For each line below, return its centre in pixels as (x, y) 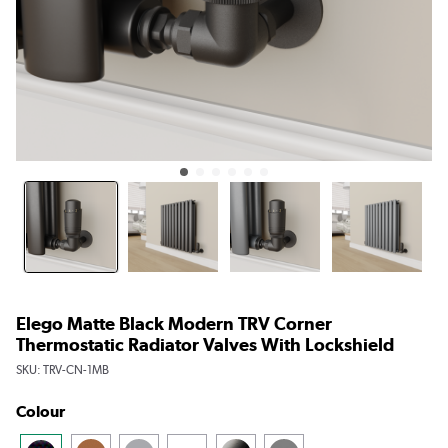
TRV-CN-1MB (76, 369)
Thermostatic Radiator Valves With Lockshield (205, 344)
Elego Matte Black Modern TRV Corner (174, 323)
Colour (40, 411)
